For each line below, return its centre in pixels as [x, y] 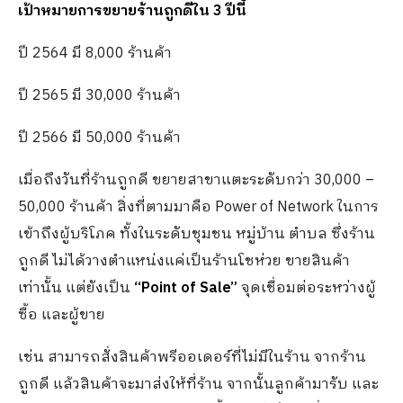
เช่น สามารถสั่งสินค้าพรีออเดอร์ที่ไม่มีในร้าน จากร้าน [192, 358]
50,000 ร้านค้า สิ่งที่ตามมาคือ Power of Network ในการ [198, 208]
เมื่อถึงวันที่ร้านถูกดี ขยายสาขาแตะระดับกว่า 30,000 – [196, 181]
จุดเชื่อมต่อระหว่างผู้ [309, 289]
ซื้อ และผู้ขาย [62, 316]
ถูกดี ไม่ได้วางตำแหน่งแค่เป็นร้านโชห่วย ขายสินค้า [184, 262]
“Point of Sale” [186, 289]
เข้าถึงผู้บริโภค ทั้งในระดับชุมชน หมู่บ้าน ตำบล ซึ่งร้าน [197, 235]
